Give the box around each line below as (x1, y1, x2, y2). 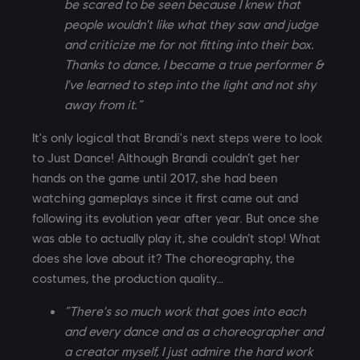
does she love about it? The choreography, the (32, 249, 295, 265)
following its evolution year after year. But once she (32, 209, 319, 225)
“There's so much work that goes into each (64, 302, 306, 318)
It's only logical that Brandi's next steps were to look (32, 129, 322, 145)
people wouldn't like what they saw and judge (64, 15, 318, 31)
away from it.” (64, 96, 142, 112)
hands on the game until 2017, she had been (32, 169, 277, 185)
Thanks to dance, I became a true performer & (64, 55, 324, 72)
